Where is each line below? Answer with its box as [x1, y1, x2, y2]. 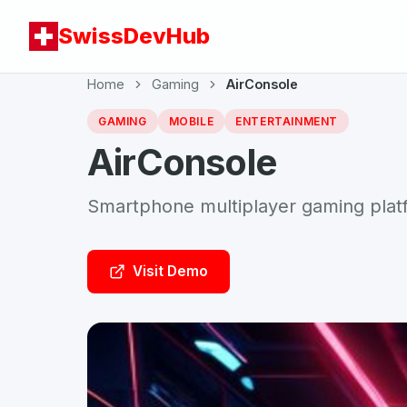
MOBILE [168, 114, 214, 128]
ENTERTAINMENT [235, 114, 339, 128]
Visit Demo [133, 263, 208, 280]
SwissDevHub [58, 23, 210, 49]
